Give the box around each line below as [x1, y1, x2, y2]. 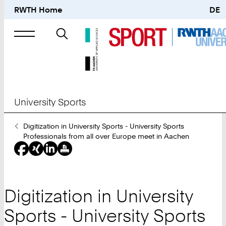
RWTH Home [14, 5, 63, 15]
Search [50, 27, 77, 37]
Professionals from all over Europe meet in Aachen [23, 132, 189, 141]
